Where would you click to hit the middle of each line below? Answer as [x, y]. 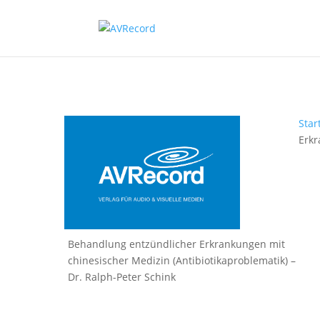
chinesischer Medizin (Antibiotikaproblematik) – [182, 260]
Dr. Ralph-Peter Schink [122, 276]
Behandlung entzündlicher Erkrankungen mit [177, 244]
